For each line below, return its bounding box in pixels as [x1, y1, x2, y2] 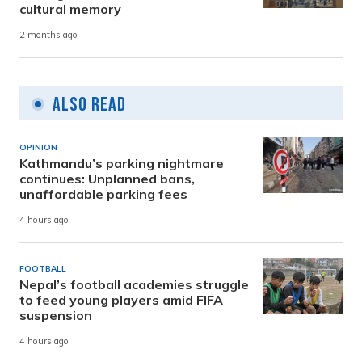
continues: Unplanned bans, [19, 170, 195, 187]
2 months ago [19, 29, 78, 41]
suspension [19, 306, 92, 323]
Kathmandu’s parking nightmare [19, 154, 224, 171]
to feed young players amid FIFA [19, 291, 223, 308]
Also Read [53, 92, 126, 116]
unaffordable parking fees [19, 185, 187, 202]
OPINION [19, 141, 57, 153]
